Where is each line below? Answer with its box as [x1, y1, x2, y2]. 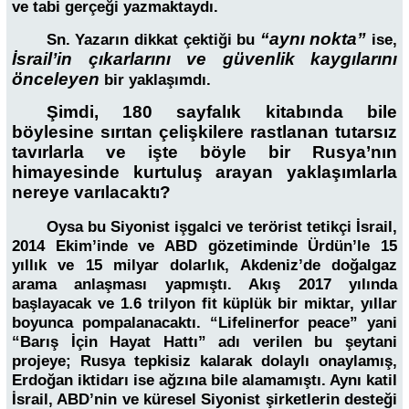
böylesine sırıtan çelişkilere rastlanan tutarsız [12, 122, 397, 142]
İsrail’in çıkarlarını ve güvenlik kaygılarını [12, 48, 397, 68]
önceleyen [12, 68, 100, 89]
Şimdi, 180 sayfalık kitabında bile [46, 102, 397, 122]
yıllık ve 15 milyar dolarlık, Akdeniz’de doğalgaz [12, 256, 397, 274]
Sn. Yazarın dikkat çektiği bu [46, 30, 260, 48]
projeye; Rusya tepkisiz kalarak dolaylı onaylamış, [12, 351, 397, 370]
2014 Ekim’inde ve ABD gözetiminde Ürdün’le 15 [12, 236, 397, 255]
